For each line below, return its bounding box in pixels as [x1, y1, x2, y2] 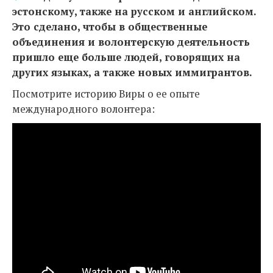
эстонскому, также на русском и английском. [12, 5, 256, 18]
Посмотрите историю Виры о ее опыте [12, 87, 200, 101]
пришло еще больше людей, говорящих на [12, 51, 240, 64]
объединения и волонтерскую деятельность [12, 35, 250, 49]
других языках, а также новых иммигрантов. [12, 66, 252, 79]
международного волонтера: [12, 102, 155, 116]
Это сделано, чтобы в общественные [12, 20, 207, 34]
